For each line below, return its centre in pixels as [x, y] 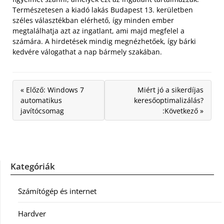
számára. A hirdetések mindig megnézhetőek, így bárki [104, 41]
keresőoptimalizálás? [169, 100]
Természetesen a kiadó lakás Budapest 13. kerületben [103, 9]
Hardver [32, 213]
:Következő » [183, 110]
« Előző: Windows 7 [52, 89]
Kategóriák [33, 166]
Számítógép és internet [57, 191]
